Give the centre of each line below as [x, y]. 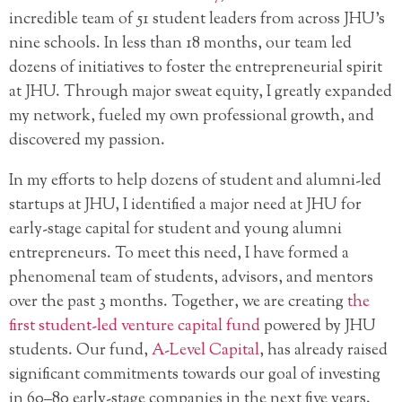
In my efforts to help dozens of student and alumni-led [195, 182]
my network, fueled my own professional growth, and [192, 117]
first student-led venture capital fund [135, 327]
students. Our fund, [80, 351]
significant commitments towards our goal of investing [195, 376]
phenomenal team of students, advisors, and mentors [191, 279]
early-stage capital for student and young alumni [175, 230]
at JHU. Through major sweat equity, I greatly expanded [201, 93]
